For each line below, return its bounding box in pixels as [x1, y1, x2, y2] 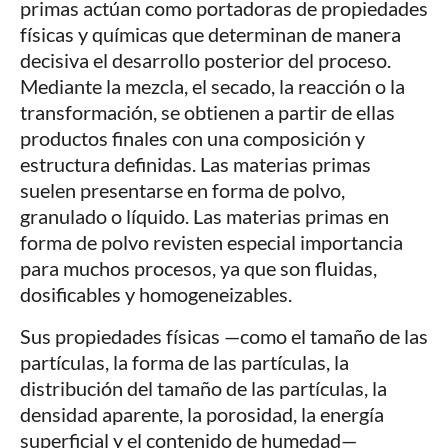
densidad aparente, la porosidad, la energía [20, 402, 384, 427]
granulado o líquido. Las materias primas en [20, 204, 389, 229]
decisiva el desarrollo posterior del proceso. [20, 48, 391, 73]
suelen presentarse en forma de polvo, [20, 178, 345, 203]
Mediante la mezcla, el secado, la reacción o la [20, 74, 405, 99]
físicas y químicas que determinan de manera [20, 22, 401, 47]
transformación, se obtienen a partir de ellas [20, 100, 395, 125]
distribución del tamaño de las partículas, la [20, 376, 387, 401]
